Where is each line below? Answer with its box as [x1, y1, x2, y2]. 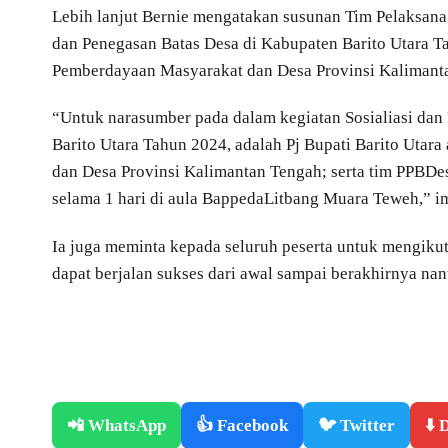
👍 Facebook [196, 415, 288, 435]
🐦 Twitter [318, 415, 395, 435]
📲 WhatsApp [67, 415, 166, 435]
